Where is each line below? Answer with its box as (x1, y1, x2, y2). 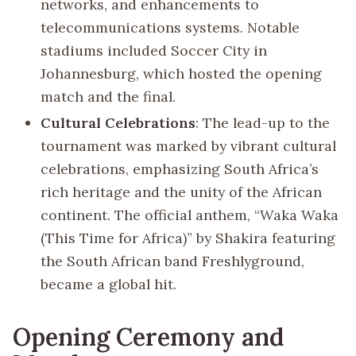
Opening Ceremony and (13, 321, 284, 353)
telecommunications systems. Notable (41, 17, 300, 37)
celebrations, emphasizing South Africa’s (41, 160, 319, 179)
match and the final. (41, 87, 176, 106)
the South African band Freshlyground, (41, 252, 305, 271)
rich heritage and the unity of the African (41, 183, 323, 202)
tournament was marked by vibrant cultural (41, 137, 337, 156)
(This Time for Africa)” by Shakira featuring (41, 229, 336, 248)
